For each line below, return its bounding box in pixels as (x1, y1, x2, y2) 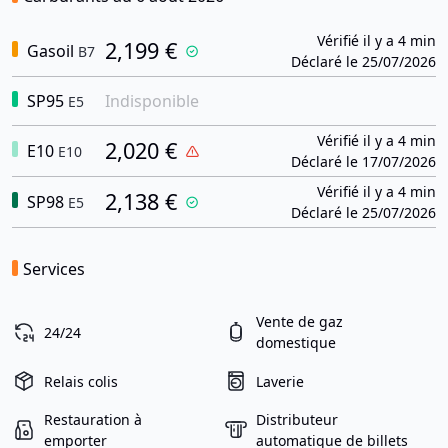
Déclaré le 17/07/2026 (291, 152, 436, 171)
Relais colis (44, 371, 118, 391)
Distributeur (256, 410, 338, 429)
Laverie (256, 371, 304, 391)
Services (23, 258, 85, 280)
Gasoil (23, 40, 74, 62)
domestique (256, 333, 336, 352)
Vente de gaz (256, 312, 343, 331)
